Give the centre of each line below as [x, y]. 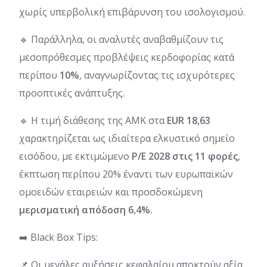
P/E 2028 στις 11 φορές [185, 156]
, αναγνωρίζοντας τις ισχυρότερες [157, 75]
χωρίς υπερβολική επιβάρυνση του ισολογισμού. [132, 12]
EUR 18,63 [189, 120]
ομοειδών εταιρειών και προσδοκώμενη [111, 192]
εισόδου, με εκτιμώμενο [75, 156]
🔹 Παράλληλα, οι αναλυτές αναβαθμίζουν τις [121, 39]
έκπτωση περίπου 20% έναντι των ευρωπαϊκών [126, 174]
